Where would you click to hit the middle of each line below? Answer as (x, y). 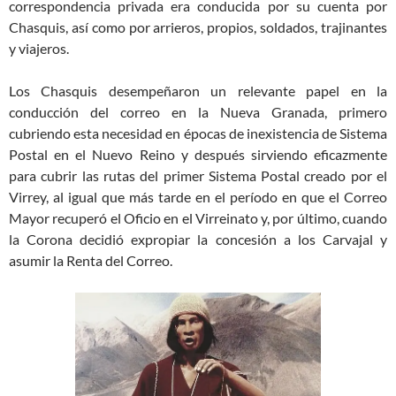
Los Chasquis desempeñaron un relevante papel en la (198, 91)
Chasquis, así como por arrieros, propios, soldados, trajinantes (198, 27)
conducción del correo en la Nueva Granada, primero (198, 112)
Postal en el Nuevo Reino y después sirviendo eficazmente (198, 155)
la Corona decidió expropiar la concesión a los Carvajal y (198, 240)
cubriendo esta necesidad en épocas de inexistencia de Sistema (198, 133)
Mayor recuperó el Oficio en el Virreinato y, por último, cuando (198, 218)
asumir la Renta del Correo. (91, 261)
